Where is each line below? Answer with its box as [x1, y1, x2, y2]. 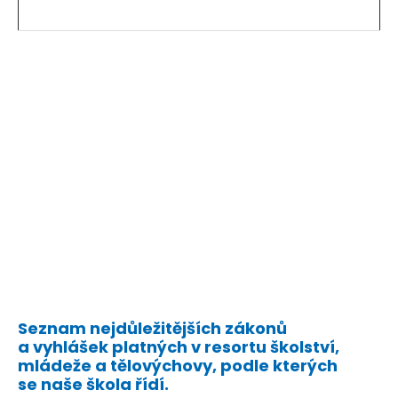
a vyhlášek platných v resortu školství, [18, 336, 339, 358]
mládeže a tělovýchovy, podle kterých [18, 354, 338, 377]
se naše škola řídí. [18, 373, 169, 395]
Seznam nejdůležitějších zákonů [18, 317, 287, 339]
